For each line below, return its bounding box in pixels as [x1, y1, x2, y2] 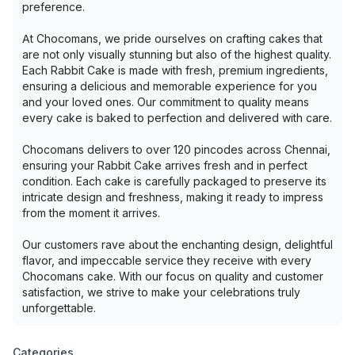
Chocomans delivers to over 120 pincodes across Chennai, [22, 143, 330, 156]
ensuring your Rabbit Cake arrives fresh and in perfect [22, 158, 307, 172]
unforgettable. [22, 301, 96, 315]
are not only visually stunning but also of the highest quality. [22, 48, 331, 61]
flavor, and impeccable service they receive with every [22, 254, 311, 267]
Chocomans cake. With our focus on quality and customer [22, 269, 323, 283]
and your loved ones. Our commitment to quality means [22, 95, 309, 109]
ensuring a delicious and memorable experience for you [22, 79, 317, 93]
